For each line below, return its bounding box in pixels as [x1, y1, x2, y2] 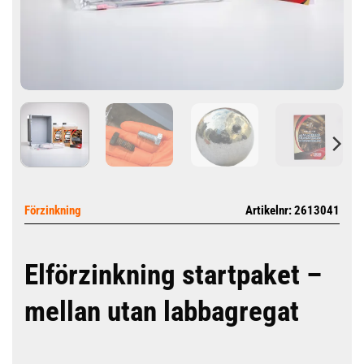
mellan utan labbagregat [24, 294, 299, 328]
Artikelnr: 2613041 [245, 202, 340, 218]
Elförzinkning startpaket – [24, 258, 322, 292]
